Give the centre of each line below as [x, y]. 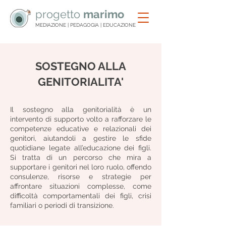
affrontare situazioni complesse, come [81, 186]
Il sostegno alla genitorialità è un [81, 109]
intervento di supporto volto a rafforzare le [81, 119]
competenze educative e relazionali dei [81, 129]
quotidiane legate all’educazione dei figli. [81, 148]
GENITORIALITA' [81, 82]
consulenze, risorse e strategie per [81, 177]
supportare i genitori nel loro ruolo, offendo [81, 167]
